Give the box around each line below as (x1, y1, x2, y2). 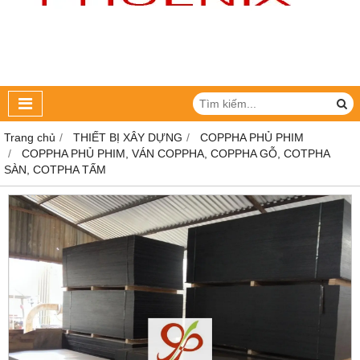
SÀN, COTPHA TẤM (4, 163, 106, 176)
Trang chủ (4, 131, 55, 144)
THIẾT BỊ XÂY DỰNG (73, 131, 182, 144)
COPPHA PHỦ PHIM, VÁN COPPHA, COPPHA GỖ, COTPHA (22, 147, 329, 160)
